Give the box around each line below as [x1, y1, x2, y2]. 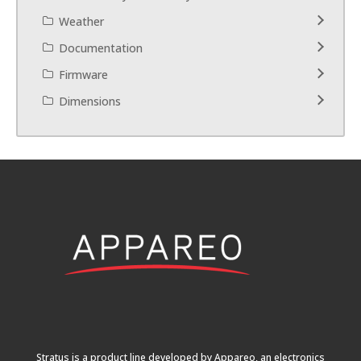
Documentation [59, 39, 143, 56]
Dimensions [59, 93, 121, 109]
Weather [59, 13, 104, 29]
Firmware [59, 66, 108, 82]
